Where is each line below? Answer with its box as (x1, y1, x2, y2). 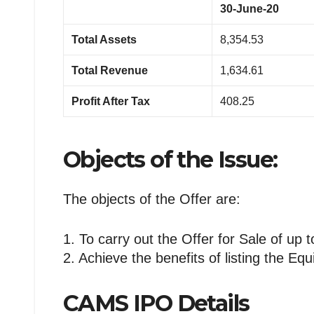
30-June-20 (220, 3, 280, 15)
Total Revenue (71, 64, 149, 77)
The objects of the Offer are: (63, 191, 240, 207)
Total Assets (71, 34, 137, 46)
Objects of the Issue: (63, 146, 278, 174)
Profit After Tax (71, 95, 151, 108)
